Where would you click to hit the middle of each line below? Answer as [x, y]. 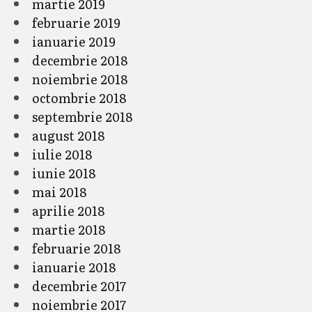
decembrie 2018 [80, 60]
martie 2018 [69, 229]
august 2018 [68, 135]
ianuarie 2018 [74, 267]
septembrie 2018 [82, 116]
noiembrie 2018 [80, 79]
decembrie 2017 [79, 286]
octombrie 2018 [79, 97]
